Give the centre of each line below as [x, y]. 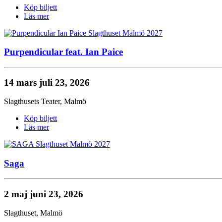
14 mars [22, 82]
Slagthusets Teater [32, 102]
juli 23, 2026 [64, 82]
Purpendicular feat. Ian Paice [63, 52]
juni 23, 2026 [56, 194]
